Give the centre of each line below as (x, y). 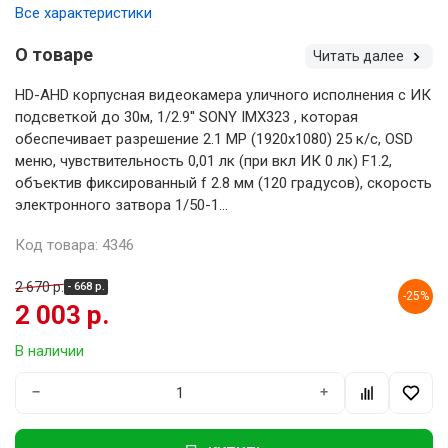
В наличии (49, 350)
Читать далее (360, 55)
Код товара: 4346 (74, 244)
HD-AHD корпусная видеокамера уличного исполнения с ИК (223, 94)
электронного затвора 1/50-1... (121, 204)
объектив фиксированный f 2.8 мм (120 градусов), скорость (223, 182)
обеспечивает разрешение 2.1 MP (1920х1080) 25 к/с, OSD (214, 138)
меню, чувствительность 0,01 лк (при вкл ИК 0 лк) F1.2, (203, 160)
